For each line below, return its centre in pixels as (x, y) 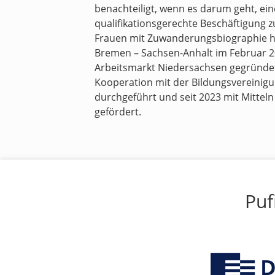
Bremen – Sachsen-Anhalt (154, 53)
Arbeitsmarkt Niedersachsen (161, 68)
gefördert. (118, 112)
